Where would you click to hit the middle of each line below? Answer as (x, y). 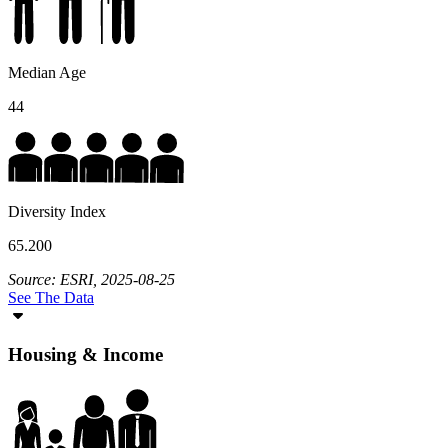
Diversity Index (57, 211)
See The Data (51, 297)
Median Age (47, 72)
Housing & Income (85, 354)
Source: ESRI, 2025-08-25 (91, 279)
